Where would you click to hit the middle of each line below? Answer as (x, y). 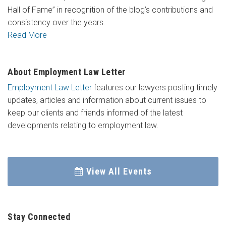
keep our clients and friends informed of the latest (95, 113)
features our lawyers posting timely (155, 88)
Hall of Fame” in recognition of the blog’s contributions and (110, 10)
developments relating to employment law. (83, 126)
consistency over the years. (56, 23)
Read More (27, 35)
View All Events (119, 172)
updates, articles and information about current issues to (107, 100)
